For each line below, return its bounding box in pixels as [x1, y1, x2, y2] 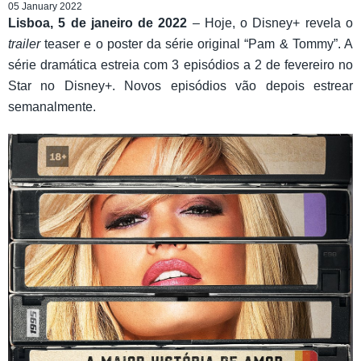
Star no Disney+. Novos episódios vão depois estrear [8, 79, 353, 93]
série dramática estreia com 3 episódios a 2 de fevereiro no [8, 58, 353, 73]
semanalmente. [8, 100, 96, 114]
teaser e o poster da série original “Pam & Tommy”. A [40, 37, 353, 52]
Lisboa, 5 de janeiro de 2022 [8, 16, 188, 31]
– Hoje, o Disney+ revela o [187, 16, 354, 31]
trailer [8, 37, 40, 52]
